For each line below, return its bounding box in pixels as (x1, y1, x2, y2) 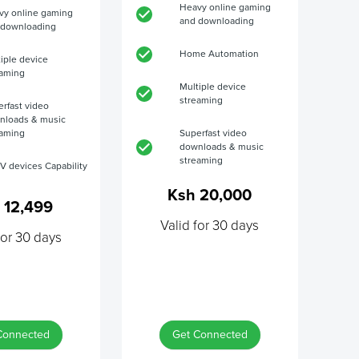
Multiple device (179, 81, 246, 93)
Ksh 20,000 (167, 186, 252, 205)
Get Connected (171, 328, 248, 341)
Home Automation (179, 48, 259, 60)
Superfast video (179, 127, 247, 139)
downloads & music (179, 141, 264, 153)
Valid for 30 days (160, 217, 260, 234)
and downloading (179, 15, 254, 27)
